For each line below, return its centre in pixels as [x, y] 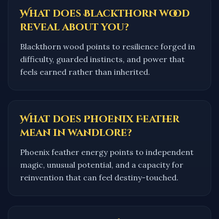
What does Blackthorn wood [105, 13]
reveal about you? [75, 27]
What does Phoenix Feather [100, 119]
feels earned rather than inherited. [85, 72]
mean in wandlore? [76, 132]
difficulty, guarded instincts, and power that [102, 59]
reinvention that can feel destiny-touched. [99, 177]
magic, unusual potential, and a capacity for [102, 164]
